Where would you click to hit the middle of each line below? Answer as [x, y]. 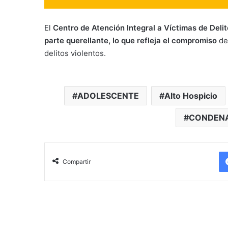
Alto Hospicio [191, 95]
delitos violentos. [75, 53]
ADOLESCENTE [108, 95]
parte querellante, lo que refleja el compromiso [131, 40]
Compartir [77, 161]
